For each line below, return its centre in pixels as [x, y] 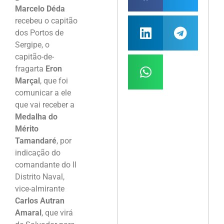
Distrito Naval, [40, 177]
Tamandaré [36, 141]
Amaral [28, 213]
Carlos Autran [40, 201]
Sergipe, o [32, 45]
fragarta [30, 69]
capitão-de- [34, 57]
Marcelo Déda [40, 9]
